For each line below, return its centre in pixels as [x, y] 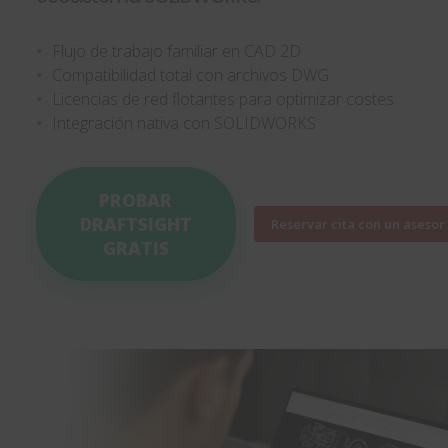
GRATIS [135, 247]
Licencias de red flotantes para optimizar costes [221, 98]
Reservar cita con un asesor [357, 223]
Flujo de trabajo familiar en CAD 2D [175, 50]
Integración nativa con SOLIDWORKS [182, 122]
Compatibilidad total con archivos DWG [189, 74]
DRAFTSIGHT [135, 223]
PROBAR [136, 199]
